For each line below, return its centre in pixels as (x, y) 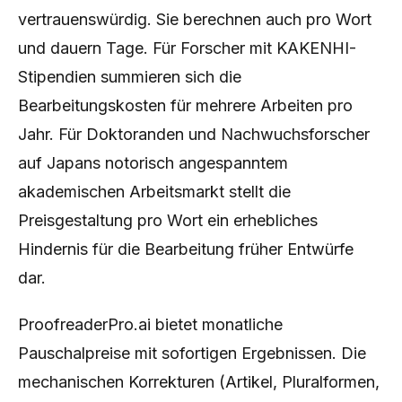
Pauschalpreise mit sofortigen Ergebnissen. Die (192, 353)
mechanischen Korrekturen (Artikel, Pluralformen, (199, 382)
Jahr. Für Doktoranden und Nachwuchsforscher (194, 134)
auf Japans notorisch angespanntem (153, 163)
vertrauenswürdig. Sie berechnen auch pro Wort (195, 19)
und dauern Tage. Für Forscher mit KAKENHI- (187, 48)
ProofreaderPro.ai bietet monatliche (150, 324)
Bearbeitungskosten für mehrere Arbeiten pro (185, 105)
